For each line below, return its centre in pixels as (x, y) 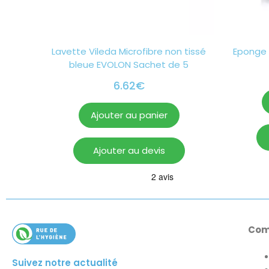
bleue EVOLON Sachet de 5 (129, 64)
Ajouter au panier (129, 115)
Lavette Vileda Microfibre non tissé (129, 51)
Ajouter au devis (129, 150)
